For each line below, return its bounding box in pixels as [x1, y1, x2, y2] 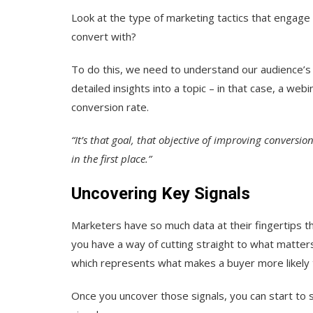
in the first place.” [71, 151, 152, 166]
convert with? [71, 29, 136, 43]
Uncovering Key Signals [71, 183, 250, 203]
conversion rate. [71, 99, 149, 114]
